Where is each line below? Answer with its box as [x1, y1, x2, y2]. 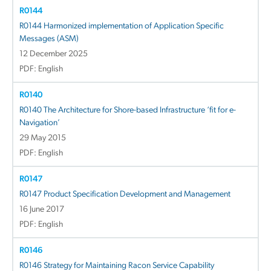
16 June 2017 [19, 204, 64, 214]
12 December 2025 [19, 49, 88, 59]
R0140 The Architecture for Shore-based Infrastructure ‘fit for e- [19, 105, 236, 115]
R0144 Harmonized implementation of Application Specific [19, 21, 224, 31]
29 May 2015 [19, 133, 66, 143]
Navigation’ [19, 118, 60, 128]
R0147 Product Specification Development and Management [19, 189, 230, 199]
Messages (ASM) [19, 34, 79, 44]
